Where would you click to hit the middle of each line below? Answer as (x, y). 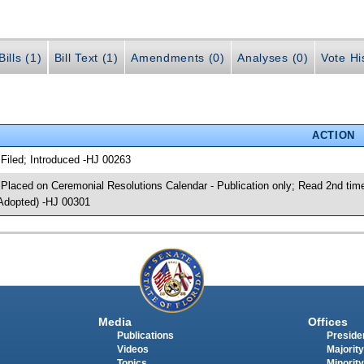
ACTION (333, 135)
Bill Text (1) (86, 58)
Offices (327, 322)
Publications (145, 336)
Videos (132, 350)
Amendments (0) (178, 58)
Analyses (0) (273, 58)
